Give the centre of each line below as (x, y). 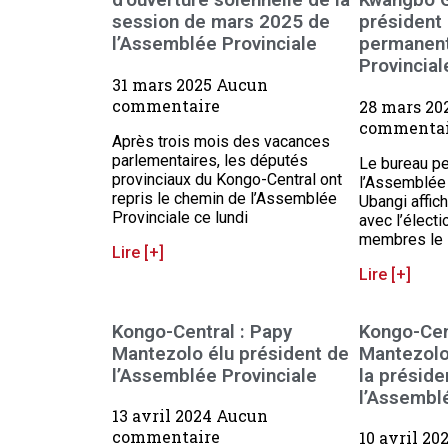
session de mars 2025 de (221, 22)
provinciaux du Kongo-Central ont (227, 179)
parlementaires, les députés (210, 160)
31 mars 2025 (164, 84)
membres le (400, 239)
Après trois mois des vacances (221, 141)
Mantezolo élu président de (230, 353)
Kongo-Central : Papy (202, 331)
